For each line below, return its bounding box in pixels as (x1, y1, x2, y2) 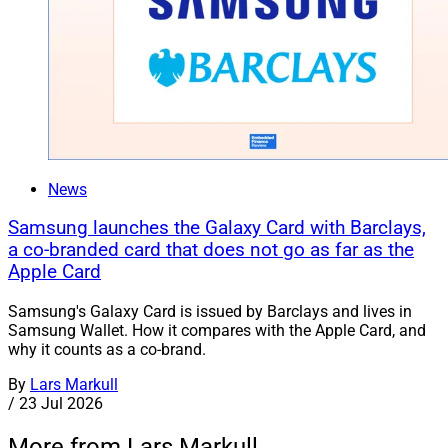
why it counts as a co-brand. (8, 340, 206, 360)
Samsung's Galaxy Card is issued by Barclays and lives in (8, 302, 412, 322)
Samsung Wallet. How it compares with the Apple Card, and (8, 321, 426, 341)
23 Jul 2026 (19, 394, 103, 414)
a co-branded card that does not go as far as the (8, 239, 414, 262)
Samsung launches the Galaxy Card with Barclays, (8, 217, 426, 240)
